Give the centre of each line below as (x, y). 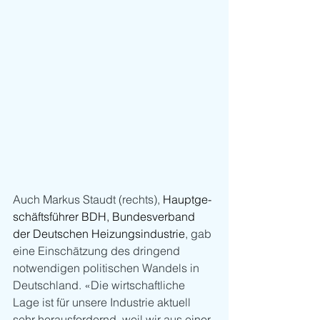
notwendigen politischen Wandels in (107, 267)
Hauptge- (187, 199)
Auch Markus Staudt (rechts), (88, 199)
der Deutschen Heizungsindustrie (99, 233)
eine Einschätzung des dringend (98, 250)
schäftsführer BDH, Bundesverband (105, 216)
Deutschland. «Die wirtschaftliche (100, 285)
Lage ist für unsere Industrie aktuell (103, 302)
